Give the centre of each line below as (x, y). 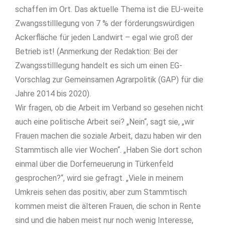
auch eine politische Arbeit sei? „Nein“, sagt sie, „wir (105, 122)
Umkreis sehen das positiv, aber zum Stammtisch (101, 192)
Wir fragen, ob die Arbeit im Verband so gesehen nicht (109, 108)
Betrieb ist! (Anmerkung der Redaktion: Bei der (96, 52)
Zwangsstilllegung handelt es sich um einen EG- (99, 66)
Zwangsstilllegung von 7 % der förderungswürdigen (105, 24)
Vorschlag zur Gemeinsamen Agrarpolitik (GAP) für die (109, 80)
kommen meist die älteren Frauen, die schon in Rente (108, 206)
